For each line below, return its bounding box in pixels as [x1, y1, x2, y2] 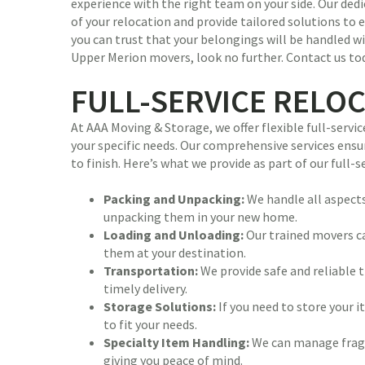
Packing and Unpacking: [103, 191, 244, 208]
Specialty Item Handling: [103, 334, 249, 351]
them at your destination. [103, 244, 246, 262]
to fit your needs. [103, 316, 197, 333]
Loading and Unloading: [103, 226, 244, 244]
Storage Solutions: [103, 298, 216, 315]
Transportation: [103, 262, 198, 279]
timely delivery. [103, 280, 187, 297]
